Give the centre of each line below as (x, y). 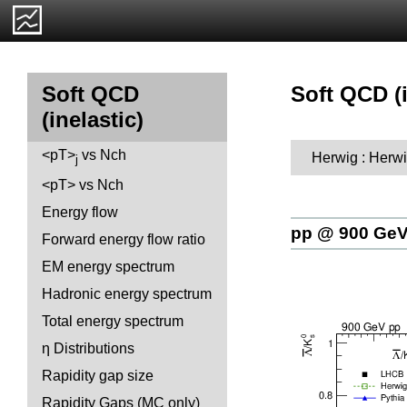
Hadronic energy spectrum (127, 294)
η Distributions (88, 349)
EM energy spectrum (108, 267)
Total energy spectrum (113, 322)
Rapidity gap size (98, 376)
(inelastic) (93, 119)
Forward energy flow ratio (124, 240)
